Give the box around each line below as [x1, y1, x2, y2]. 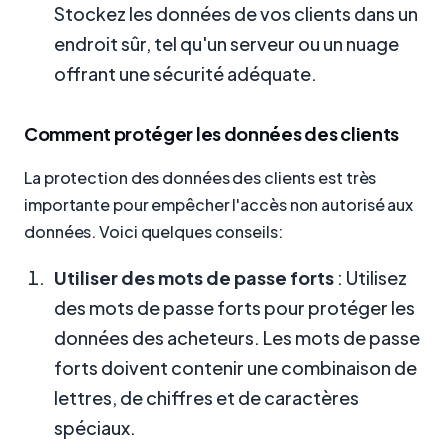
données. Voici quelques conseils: [24, 220, 283, 242]
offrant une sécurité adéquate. [54, 62, 317, 86]
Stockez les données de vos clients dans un [54, 2, 418, 26]
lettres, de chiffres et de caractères [54, 385, 359, 409]
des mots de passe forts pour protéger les [54, 295, 415, 319]
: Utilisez [334, 265, 407, 289]
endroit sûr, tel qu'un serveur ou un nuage [54, 32, 399, 56]
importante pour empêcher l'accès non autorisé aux [24, 193, 414, 215]
